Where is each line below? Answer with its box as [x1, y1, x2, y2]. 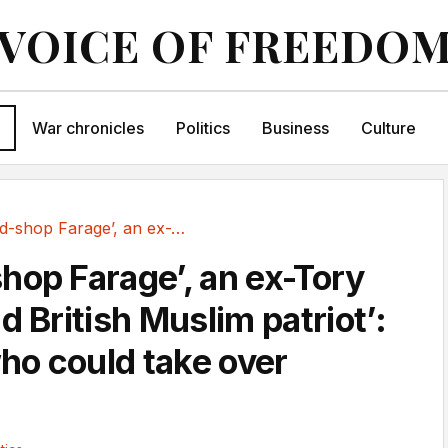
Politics [175, 118, 230, 138]
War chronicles [31, 118, 144, 138]
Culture [360, 118, 416, 138]
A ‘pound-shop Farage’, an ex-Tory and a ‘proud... [171, 218, 185, 238]
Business [261, 118, 329, 138]
